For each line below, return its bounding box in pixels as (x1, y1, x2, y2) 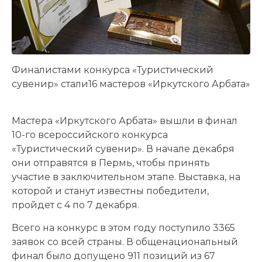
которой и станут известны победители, (12, 185, 209, 196)
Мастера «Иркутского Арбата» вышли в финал (12, 115, 237, 126)
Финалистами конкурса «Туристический (12, 64, 213, 75)
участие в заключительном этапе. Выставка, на (12, 171, 240, 182)
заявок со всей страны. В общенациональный (12, 236, 238, 247)
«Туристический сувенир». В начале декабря (12, 143, 235, 154)
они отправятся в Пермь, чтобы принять (12, 157, 210, 168)
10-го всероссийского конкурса (12, 129, 168, 140)
